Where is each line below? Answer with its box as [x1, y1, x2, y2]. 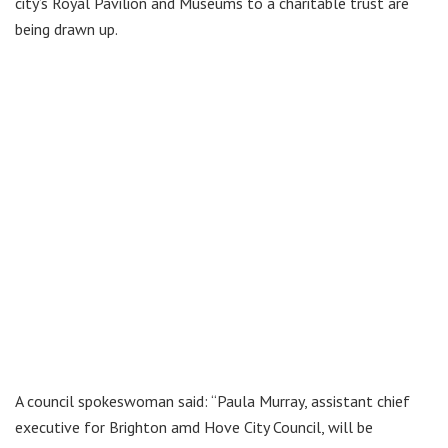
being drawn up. [15, 18, 118, 39]
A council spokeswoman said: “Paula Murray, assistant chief [15, 390, 410, 411]
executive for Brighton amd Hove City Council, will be [15, 416, 373, 437]
